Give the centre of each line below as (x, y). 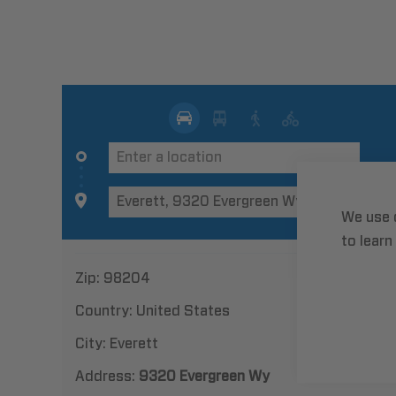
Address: (107, 376)
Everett (134, 343)
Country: (106, 311)
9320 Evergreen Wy (204, 376)
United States (183, 311)
